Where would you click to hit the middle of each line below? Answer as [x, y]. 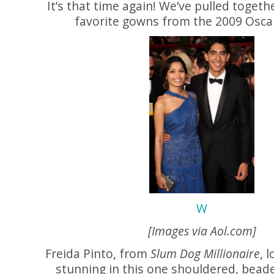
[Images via [179, 231]
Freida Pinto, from [98, 254]
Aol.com [231, 231]
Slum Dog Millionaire [205, 254]
